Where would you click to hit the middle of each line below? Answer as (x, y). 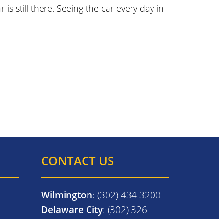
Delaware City (72, 209)
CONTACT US (77, 160)
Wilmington (66, 195)
